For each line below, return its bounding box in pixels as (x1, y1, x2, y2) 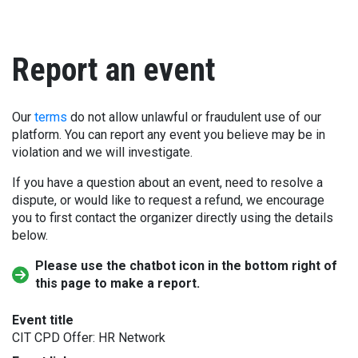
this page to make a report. (35, 276, 201, 291)
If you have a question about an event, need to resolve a (12, 175, 323, 190)
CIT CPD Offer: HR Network (12, 330, 165, 345)
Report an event (12, 51, 216, 89)
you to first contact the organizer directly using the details (12, 210, 333, 225)
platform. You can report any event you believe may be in (12, 127, 325, 142)
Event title (12, 312, 74, 328)
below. (12, 228, 48, 243)
